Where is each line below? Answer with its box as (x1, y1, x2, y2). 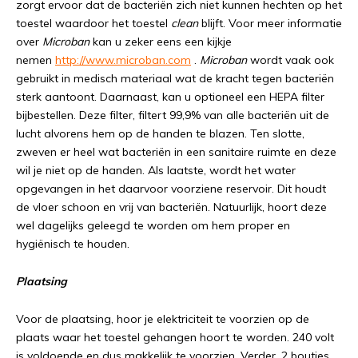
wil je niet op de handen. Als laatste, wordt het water (16, 163, 296, 177)
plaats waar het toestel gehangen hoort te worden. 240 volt (16, 330, 334, 344)
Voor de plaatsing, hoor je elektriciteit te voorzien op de (16, 312, 309, 326)
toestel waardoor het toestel (16, 16, 171, 30)
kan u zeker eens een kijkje (89, 34, 232, 49)
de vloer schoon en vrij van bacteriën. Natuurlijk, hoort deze (16, 200, 327, 214)
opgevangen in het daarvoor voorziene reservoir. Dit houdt (16, 181, 326, 196)
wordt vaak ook (247, 53, 334, 67)
